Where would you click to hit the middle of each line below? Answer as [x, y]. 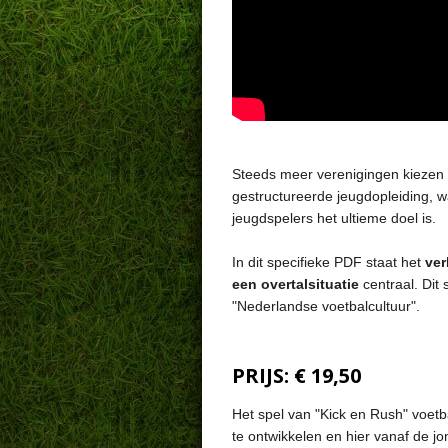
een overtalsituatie [295, 283]
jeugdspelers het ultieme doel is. [334, 217]
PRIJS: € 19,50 [296, 376]
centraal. [390, 283]
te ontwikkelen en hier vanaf [322, 436]
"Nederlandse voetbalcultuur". [326, 305]
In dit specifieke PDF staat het [328, 261]
